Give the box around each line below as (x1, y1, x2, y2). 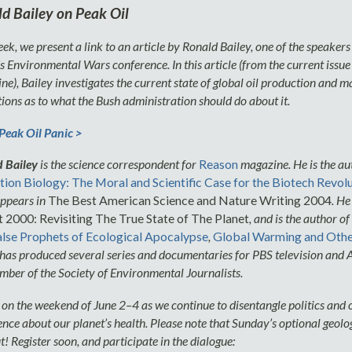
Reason (198, 156, 238, 172)
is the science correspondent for (37, 156, 199, 172)
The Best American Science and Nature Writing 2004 (47, 192, 332, 208)
